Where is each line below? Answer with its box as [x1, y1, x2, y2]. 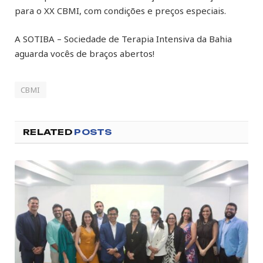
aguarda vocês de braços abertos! [15, 48, 154, 60]
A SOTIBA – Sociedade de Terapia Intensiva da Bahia [15, 33, 232, 45]
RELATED [23, 127, 75, 137]
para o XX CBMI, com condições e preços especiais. [15, 5, 226, 17]
